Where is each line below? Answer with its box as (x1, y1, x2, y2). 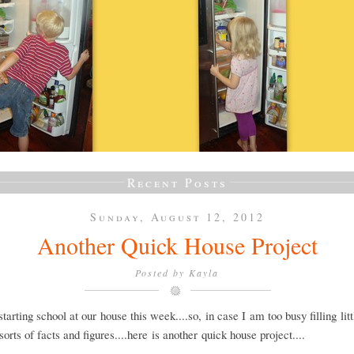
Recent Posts (126, 175, 228, 190)
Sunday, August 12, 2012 (89, 209, 265, 224)
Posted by (135, 266, 189, 279)
